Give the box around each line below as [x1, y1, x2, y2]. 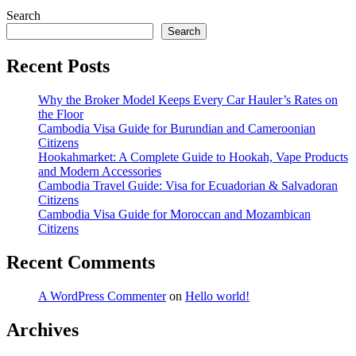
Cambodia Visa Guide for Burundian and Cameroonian [38, 121, 315, 135]
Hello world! [185, 288, 250, 303]
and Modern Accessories [38, 164, 161, 178]
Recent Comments [6, 251, 155, 273]
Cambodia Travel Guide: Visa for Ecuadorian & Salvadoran [38, 178, 338, 192]
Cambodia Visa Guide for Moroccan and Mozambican [38, 207, 311, 221]
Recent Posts [6, 56, 110, 76]
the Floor [38, 106, 83, 121]
